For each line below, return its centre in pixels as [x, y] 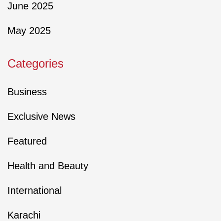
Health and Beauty [48, 166]
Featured [27, 141]
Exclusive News [41, 117]
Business [27, 92]
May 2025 [29, 31]
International [35, 191]
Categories [36, 64]
